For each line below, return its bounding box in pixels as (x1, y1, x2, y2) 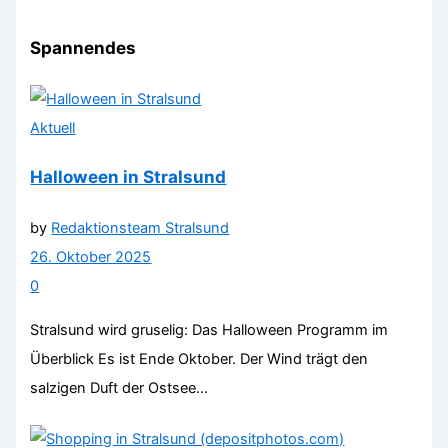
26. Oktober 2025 (30, 248, 152, 267)
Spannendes (30, 36, 137, 58)
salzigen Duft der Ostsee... (30, 378, 209, 397)
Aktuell (30, 118, 76, 137)
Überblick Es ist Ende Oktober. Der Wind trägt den (30, 349, 369, 368)
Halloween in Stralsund (30, 166, 227, 188)
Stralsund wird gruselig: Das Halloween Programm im (30, 320, 389, 339)
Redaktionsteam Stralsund (51, 219, 230, 238)
